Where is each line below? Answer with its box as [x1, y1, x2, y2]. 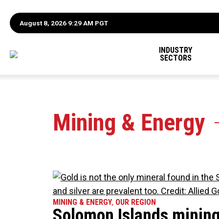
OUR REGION [115, 197, 156, 207]
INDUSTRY [159, 45, 193, 55]
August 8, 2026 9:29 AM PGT [20, 19, 108, 27]
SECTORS [159, 53, 192, 63]
